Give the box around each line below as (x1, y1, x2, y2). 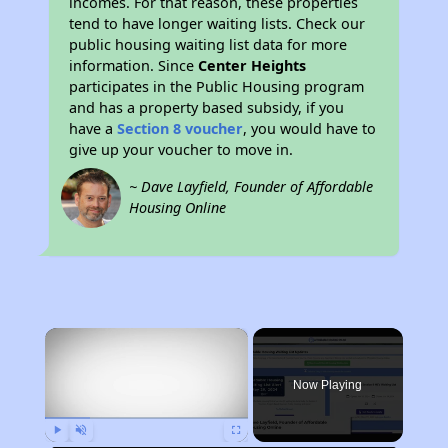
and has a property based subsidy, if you (69, 98, 345, 117)
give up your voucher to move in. (69, 140, 294, 159)
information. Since (69, 56, 199, 75)
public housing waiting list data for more (69, 35, 348, 54)
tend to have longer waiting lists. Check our (69, 14, 366, 33)
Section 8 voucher (117, 119, 244, 138)
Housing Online (129, 198, 227, 217)
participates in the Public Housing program (69, 77, 365, 96)
